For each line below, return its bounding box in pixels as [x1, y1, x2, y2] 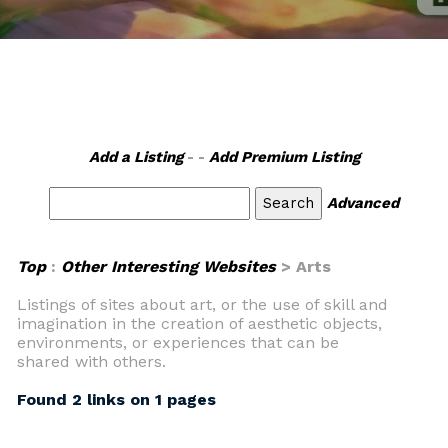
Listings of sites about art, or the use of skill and [17, 295, 388, 314]
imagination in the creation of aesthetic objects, [17, 314, 382, 333]
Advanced [327, 194, 399, 212]
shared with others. [17, 352, 166, 371]
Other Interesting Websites [61, 257, 276, 276]
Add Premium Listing [208, 148, 360, 166]
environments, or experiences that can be [17, 333, 339, 352]
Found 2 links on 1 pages [17, 390, 216, 409]
